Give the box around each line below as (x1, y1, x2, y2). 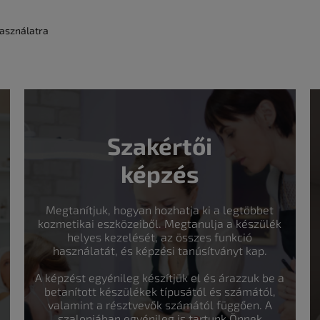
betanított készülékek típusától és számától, (44, 284, 276, 298)
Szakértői (107, 131, 213, 160)
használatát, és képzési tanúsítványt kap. (52, 243, 267, 257)
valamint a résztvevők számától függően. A (47, 297, 272, 311)
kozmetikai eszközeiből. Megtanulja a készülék (38, 216, 282, 230)
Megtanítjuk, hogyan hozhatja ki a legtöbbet (46, 202, 274, 216)
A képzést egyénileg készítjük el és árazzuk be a (35, 270, 285, 284)
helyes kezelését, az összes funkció (67, 229, 253, 244)
